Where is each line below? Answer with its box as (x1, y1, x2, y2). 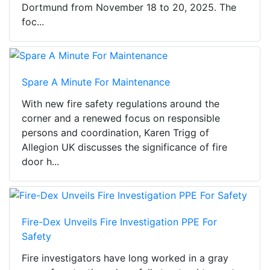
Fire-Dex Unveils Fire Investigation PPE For (22, 215, 217, 228)
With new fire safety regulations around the (22, 98, 219, 110)
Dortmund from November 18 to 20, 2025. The (22, 1, 236, 14)
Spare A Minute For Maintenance (22, 76, 170, 89)
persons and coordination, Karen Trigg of (22, 127, 209, 139)
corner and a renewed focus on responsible (22, 112, 220, 125)
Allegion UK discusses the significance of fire (22, 141, 227, 154)
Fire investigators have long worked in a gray (22, 251, 228, 264)
